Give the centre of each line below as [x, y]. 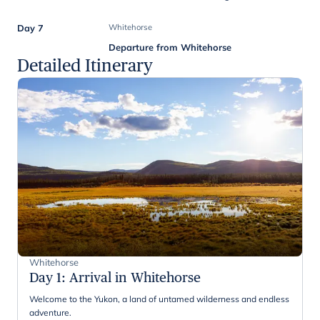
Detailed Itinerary [85, 65]
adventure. [50, 312]
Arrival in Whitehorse [135, 277]
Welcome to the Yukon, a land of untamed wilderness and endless [159, 299]
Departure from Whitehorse [170, 47]
